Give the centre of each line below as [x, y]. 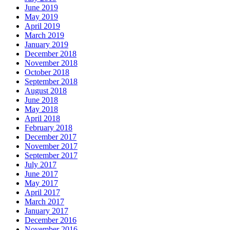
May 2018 [41, 109]
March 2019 [44, 35]
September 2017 [51, 156]
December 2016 [51, 220]
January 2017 [46, 211]
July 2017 [41, 165]
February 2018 [49, 128]
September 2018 [51, 82]
